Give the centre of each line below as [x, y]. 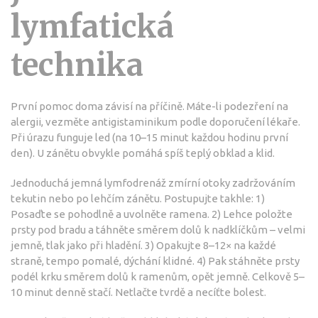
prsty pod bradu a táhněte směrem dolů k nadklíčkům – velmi [158, 230]
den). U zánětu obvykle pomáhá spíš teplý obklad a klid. [143, 153]
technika [77, 66]
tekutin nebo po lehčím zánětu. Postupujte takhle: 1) [138, 199]
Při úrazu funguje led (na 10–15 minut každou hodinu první [149, 138]
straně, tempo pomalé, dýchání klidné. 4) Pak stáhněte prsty [155, 261]
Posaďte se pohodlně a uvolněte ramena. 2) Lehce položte [152, 214]
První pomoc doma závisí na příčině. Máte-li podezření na [149, 106]
